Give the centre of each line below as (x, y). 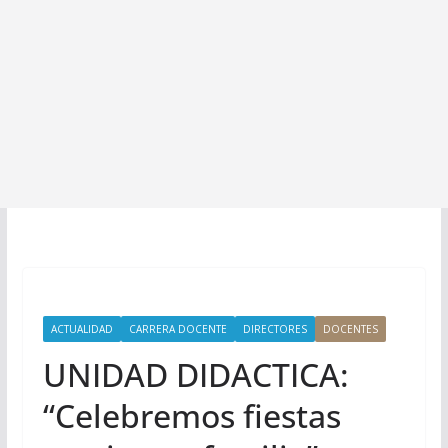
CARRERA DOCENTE (177, 329)
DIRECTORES (274, 329)
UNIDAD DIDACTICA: (195, 374)
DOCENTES (350, 329)
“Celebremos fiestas (191, 415)
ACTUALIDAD (81, 329)
